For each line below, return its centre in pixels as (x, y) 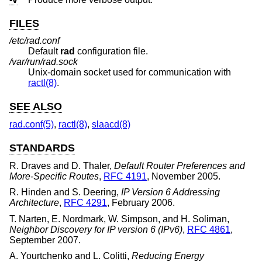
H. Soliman (204, 219)
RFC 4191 (125, 176)
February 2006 (142, 203)
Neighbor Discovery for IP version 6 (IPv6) (96, 229)
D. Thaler (90, 166)
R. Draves (30, 166)
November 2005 (185, 176)
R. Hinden (30, 192)
